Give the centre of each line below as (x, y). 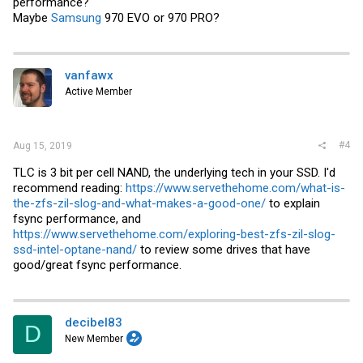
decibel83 (94, 322)
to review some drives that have (224, 249)
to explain (293, 203)
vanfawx (89, 75)
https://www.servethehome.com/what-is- (235, 188)
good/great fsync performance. (97, 265)
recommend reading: (69, 188)
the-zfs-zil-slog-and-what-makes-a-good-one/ (139, 203)
